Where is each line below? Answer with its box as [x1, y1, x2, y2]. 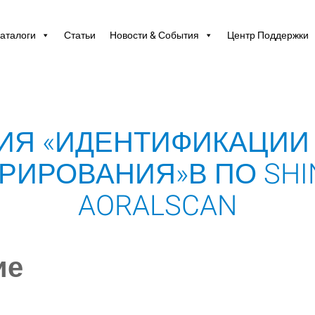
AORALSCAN [78, 188, 237, 222]
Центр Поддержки [226, 29, 309, 41]
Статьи [63, 29, 96, 41]
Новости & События [109, 29, 199, 41]
